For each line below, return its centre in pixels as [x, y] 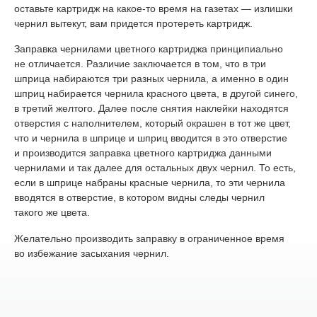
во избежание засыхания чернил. [92, 253]
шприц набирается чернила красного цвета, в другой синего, [156, 94]
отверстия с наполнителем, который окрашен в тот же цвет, [152, 123]
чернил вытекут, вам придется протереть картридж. [133, 23]
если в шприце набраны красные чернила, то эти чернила [150, 183]
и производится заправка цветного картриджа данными [143, 153]
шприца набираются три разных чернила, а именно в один [151, 79]
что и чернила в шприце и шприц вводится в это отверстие [151, 138]
